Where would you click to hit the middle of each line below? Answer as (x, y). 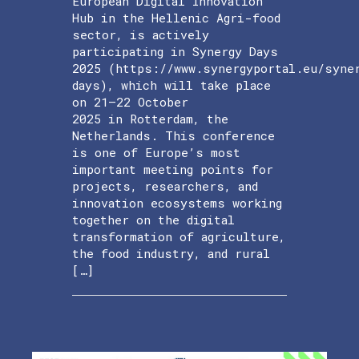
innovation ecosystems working (177, 202)
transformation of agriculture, (179, 236)
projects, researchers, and (165, 186)
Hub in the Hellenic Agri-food (176, 17)
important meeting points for (173, 169)
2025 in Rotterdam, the (150, 118)
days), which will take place (171, 85)
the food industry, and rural (171, 253)
